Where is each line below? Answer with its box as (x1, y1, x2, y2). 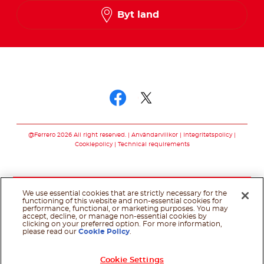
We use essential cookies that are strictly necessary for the (22, 190, 227, 197)
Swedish (112, 37, 152, 47)
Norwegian (106, 8, 158, 18)
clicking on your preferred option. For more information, (22, 220, 223, 227)
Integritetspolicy (183, 132, 232, 138)
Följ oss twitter (138, 110, 258, 127)
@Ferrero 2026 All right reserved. (28, 132, 126, 138)
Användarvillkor (131, 132, 178, 138)
